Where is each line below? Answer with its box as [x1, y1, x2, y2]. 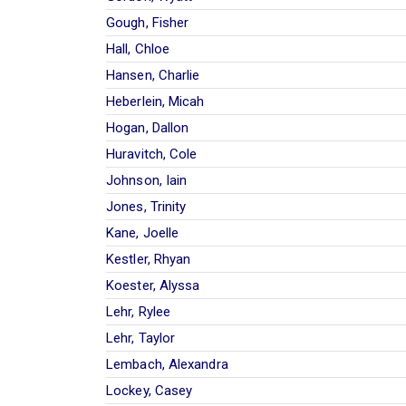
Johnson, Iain [106, 171, 188, 188]
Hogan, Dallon [106, 119, 189, 136]
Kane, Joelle [106, 224, 179, 241]
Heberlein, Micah [106, 92, 205, 110]
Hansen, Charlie [106, 66, 200, 83]
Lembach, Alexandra [106, 355, 228, 372]
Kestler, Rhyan [106, 250, 191, 267]
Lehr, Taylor [106, 329, 176, 346]
